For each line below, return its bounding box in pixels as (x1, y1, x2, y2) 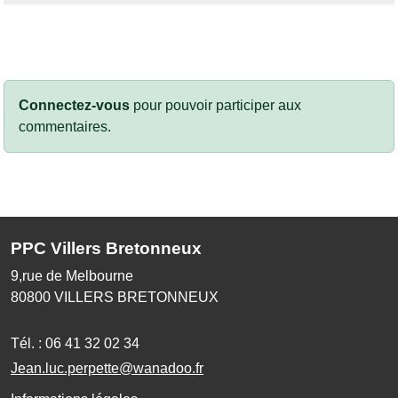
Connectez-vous (19, 97, 130, 113)
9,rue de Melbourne (11, 267, 133, 283)
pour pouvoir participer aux (130, 97, 301, 113)
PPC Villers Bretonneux (11, 238, 202, 258)
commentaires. (19, 118, 111, 134)
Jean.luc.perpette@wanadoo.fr (11, 360, 203, 376)
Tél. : (11, 335, 45, 351)
